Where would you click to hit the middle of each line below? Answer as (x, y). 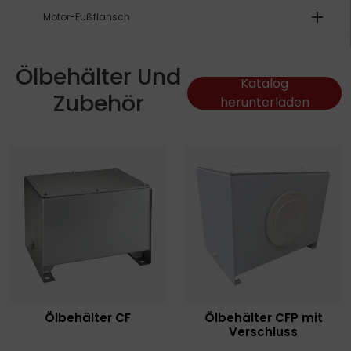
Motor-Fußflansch (90, 17)
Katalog (264, 83)
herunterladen (264, 102)
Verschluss (263, 332)
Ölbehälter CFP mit (263, 318)
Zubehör (98, 103)
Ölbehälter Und (98, 77)
